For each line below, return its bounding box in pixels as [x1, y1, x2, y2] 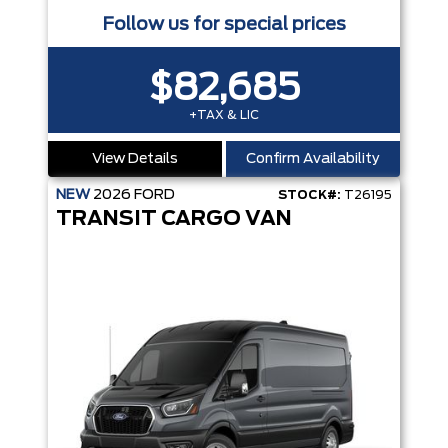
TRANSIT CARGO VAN [56, 208, 292, 229]
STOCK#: [278, 188, 341, 201]
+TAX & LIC [189, 108, 259, 121]
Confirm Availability [246, 151, 380, 166]
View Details [92, 151, 178, 166]
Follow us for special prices [102, 15, 346, 34]
